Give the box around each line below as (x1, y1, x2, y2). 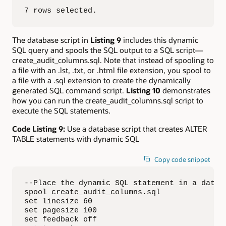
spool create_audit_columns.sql (24, 188, 160, 196)
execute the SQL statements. (12, 105, 110, 116)
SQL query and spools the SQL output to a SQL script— (12, 44, 203, 55)
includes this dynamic (121, 34, 198, 45)
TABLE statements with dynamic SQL (12, 134, 139, 144)
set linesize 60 (24, 197, 92, 205)
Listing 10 (126, 85, 160, 95)
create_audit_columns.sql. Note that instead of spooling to (12, 54, 214, 65)
